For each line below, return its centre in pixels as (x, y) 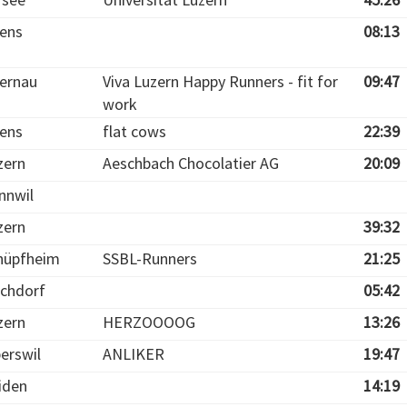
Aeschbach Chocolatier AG (191, 163)
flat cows (134, 131)
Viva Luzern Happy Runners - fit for (220, 81)
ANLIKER (134, 354)
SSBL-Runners (150, 258)
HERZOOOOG (149, 322)
